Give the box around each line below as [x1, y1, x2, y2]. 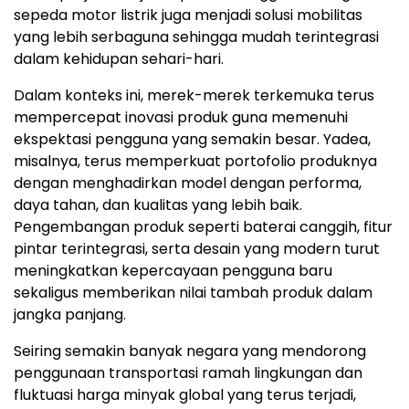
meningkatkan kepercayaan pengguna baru [14, 259, 332, 281]
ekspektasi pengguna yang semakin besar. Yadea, [14, 128, 371, 150]
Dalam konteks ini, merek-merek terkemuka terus [14, 84, 374, 106]
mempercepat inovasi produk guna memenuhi [14, 106, 348, 128]
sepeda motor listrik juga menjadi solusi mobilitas [14, 4, 362, 26]
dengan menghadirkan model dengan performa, [14, 172, 362, 194]
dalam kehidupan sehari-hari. [14, 47, 224, 69]
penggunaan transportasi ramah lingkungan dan [14, 362, 362, 383]
